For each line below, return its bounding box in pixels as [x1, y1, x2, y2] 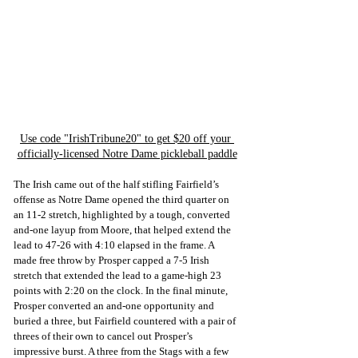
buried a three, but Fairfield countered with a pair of [14, 315, 238, 328]
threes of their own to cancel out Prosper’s [14, 330, 195, 343]
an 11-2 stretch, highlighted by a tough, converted [14, 209, 233, 221]
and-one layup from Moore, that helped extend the [14, 224, 233, 237]
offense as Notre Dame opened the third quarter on [14, 193, 232, 206]
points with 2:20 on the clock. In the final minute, [14, 284, 230, 297]
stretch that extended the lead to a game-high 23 [14, 269, 224, 282]
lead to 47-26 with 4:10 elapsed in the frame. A [14, 239, 217, 252]
